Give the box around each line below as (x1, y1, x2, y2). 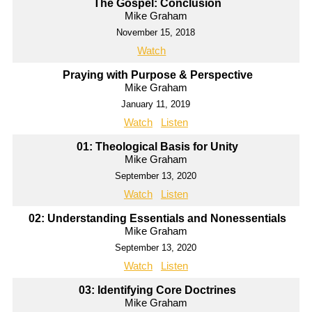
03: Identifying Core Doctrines (79, 284, 237, 297)
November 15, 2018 (116, 27, 196, 38)
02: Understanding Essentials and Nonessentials (29, 212, 287, 225)
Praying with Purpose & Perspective (62, 69, 253, 81)
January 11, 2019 (121, 99, 191, 110)
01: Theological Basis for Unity (77, 141, 239, 153)
